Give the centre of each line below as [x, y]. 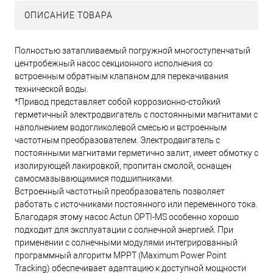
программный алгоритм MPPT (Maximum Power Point [121, 256]
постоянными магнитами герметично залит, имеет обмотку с [136, 153]
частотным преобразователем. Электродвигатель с [117, 140]
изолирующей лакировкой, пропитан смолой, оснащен [123, 166]
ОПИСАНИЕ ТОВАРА [69, 16]
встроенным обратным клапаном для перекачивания [122, 76]
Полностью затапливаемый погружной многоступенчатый [133, 51]
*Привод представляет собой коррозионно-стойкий [118, 102]
